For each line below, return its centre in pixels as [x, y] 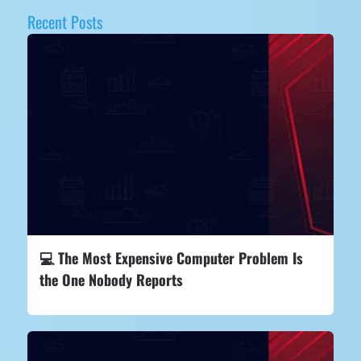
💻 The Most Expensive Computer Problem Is [171, 257]
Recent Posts [64, 21]
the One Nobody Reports [111, 279]
